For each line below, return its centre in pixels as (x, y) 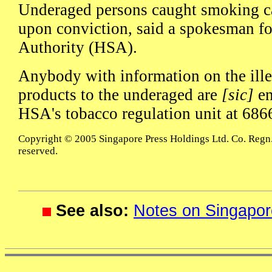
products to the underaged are (120, 95)
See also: (92, 211)
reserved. (38, 151)
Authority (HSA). (78, 48)
